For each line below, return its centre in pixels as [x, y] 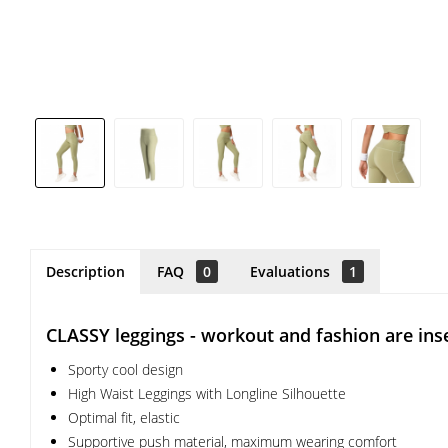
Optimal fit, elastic [124, 417]
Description [85, 271]
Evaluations [292, 271]
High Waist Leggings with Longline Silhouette [207, 393]
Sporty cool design [125, 369]
